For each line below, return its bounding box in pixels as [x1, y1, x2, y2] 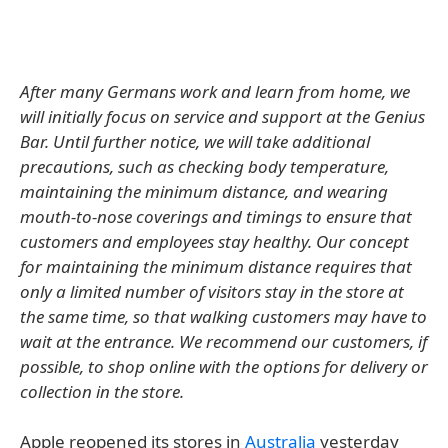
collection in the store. [20, 380, 184, 403]
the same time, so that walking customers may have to [20, 305, 427, 328]
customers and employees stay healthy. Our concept [20, 230, 409, 253]
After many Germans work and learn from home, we [20, 80, 410, 103]
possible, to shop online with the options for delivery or [20, 355, 428, 378]
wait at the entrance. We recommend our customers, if [20, 330, 427, 353]
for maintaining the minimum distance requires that [20, 255, 412, 278]
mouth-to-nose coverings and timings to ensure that [20, 205, 412, 228]
